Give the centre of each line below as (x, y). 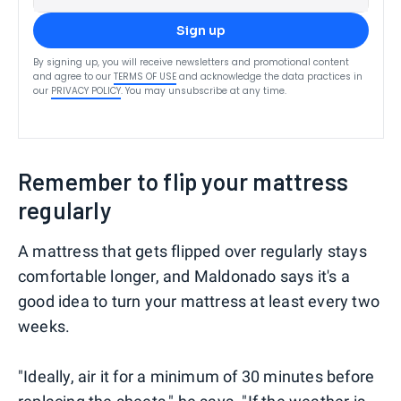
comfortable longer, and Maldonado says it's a (184, 276)
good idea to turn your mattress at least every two (199, 301)
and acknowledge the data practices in (271, 76)
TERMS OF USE (145, 76)
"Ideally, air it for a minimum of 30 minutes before (196, 376)
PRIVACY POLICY (86, 90)
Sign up (201, 30)
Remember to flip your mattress (183, 181)
